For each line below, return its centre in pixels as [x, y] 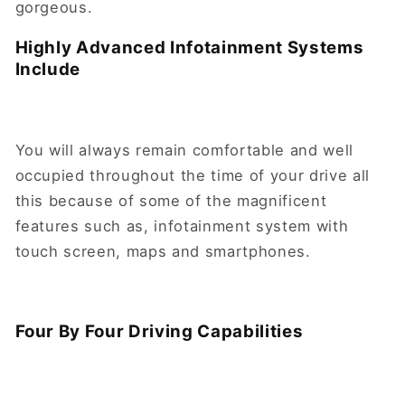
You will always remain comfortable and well [184, 151]
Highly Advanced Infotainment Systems [189, 48]
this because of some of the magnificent [171, 201]
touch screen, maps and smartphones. [165, 252]
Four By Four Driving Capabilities [159, 332]
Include [50, 70]
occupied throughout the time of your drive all [192, 176]
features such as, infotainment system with [182, 226]
